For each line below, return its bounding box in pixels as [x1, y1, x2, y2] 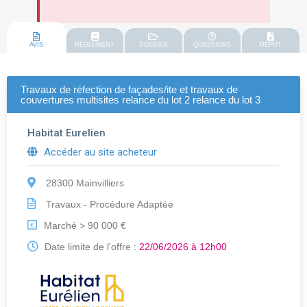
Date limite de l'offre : [42, 241, 139, 253]
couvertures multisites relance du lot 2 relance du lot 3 [21, 94, 260, 106]
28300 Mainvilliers [43, 177, 124, 189]
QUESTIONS [193, 41, 232, 49]
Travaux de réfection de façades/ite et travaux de [21, 84, 238, 96]
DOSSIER [138, 41, 168, 49]
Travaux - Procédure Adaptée [43, 199, 173, 210]
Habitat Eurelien [27, 127, 106, 140]
